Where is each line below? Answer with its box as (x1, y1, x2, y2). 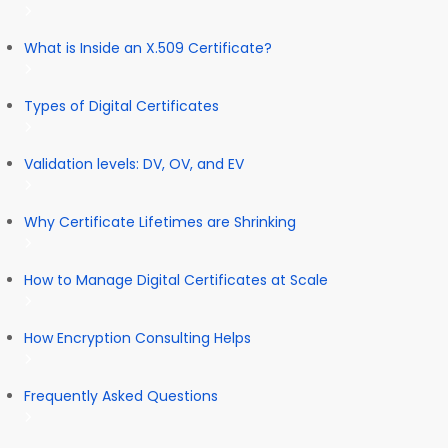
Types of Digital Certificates (24, 95, 223, 116)
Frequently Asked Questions (24, 385, 222, 406)
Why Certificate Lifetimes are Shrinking (24, 211, 300, 232)
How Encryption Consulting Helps (24, 327, 255, 348)
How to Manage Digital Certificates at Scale (24, 269, 328, 290)
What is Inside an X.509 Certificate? (24, 37, 276, 58)
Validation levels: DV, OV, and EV (24, 153, 248, 174)
